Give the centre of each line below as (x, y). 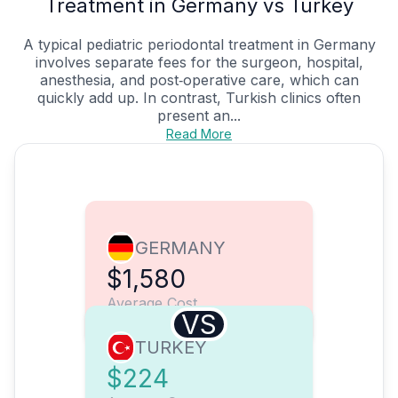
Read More (199, 134)
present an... (199, 116)
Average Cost (152, 303)
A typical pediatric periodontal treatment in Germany (199, 45)
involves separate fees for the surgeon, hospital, (199, 63)
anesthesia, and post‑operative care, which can (199, 80)
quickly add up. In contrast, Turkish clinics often (199, 98)
